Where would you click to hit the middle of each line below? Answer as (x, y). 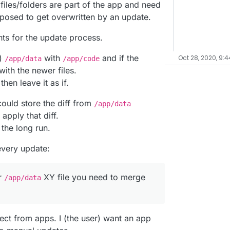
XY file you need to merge (93, 177)
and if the (119, 58)
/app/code (81, 58)
